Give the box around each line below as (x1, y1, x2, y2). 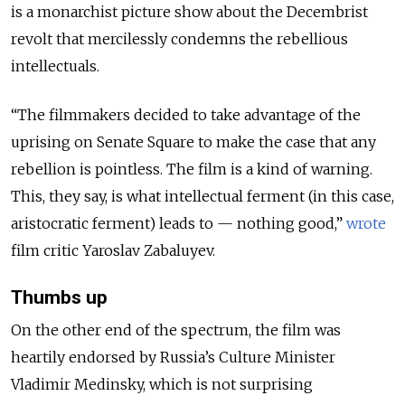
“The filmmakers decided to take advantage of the (11, 106, 361, 125)
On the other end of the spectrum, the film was (11, 320, 341, 339)
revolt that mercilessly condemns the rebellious (11, 30, 348, 49)
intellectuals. (11, 57, 99, 76)
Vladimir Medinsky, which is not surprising (11, 374, 313, 393)
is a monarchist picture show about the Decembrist (11, 3, 368, 22)
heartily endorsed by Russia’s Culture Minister (11, 347, 335, 366)
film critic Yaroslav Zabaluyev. (11, 241, 219, 260)
